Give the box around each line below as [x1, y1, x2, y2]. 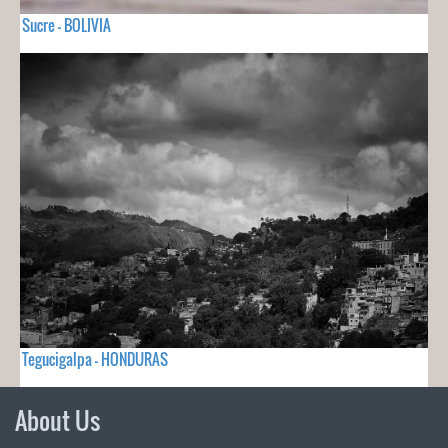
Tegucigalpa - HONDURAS [22, 347, 168, 370]
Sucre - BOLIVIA [22, 14, 111, 37]
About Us [15, 401, 100, 438]
